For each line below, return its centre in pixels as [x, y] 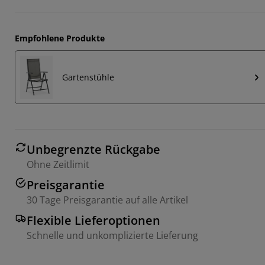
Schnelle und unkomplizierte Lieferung [112, 236]
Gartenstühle [88, 77]
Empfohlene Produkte [60, 38]
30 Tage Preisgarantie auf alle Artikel [107, 200]
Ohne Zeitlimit [58, 165]
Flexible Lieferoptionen [93, 221]
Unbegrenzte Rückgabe [93, 150]
